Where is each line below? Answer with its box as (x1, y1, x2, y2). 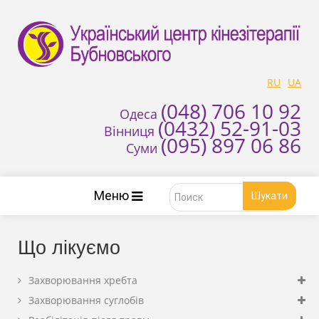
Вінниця (104, 122, 158, 140)
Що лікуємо (18, 237, 120, 259)
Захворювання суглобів (28, 293, 144, 308)
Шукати (251, 190, 288, 202)
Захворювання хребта (28, 273, 137, 288)
